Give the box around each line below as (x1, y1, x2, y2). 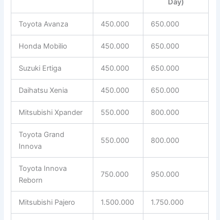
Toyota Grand (19, 130, 65, 139)
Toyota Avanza (19, 20, 69, 29)
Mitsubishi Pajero (19, 198, 76, 207)
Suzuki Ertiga (19, 64, 62, 73)
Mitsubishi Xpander (19, 108, 83, 117)
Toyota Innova (19, 164, 67, 173)
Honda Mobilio (19, 42, 68, 51)
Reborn (19, 176, 43, 185)
